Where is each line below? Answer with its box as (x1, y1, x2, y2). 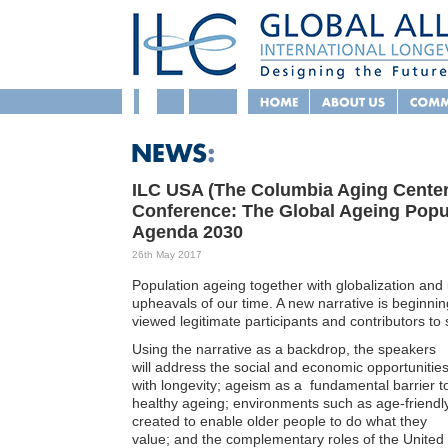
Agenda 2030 (132, 222, 243, 242)
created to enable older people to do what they (132, 413, 427, 429)
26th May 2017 (132, 249, 202, 260)
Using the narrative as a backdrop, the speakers (132, 341, 436, 357)
